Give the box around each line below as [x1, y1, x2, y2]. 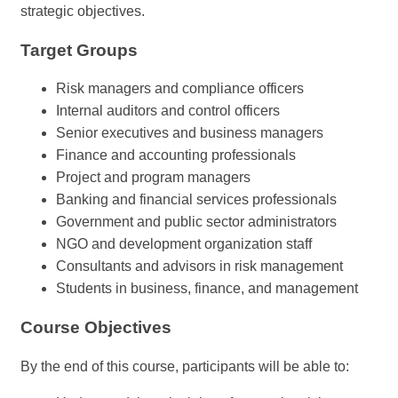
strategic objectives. [20, 4, 145, 19]
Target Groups [20, 40, 138, 60]
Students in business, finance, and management [56, 281, 358, 297]
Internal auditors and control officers [56, 103, 280, 119]
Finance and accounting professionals [56, 147, 296, 163]
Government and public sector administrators [56, 214, 337, 230]
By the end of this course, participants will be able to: [20, 358, 349, 374]
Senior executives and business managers [56, 125, 323, 141]
